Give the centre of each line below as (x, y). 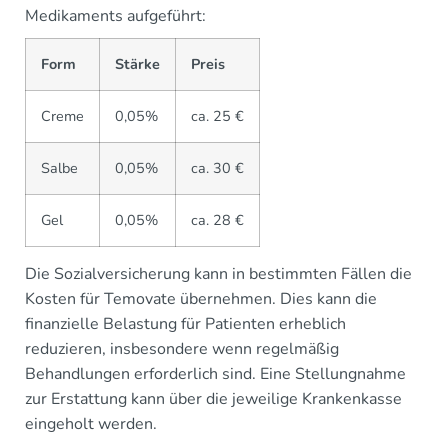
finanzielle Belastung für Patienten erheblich (185, 324)
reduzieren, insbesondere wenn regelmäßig (182, 349)
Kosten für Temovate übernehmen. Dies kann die (201, 299)
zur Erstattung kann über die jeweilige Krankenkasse (213, 399)
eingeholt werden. (91, 424)
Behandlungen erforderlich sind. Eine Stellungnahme (215, 374)
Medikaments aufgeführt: (115, 16)
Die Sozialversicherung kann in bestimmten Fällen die (218, 274)
